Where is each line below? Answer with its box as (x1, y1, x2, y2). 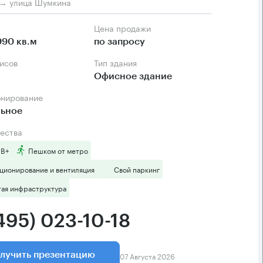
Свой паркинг (114, 163, 160, 175)
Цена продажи (100, 21, 151, 35)
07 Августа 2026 (120, 249, 175, 261)
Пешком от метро (28, 144, 88, 156)
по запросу (94, 37, 145, 47)
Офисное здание (94, 72, 172, 82)
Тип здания (98, 56, 137, 69)
